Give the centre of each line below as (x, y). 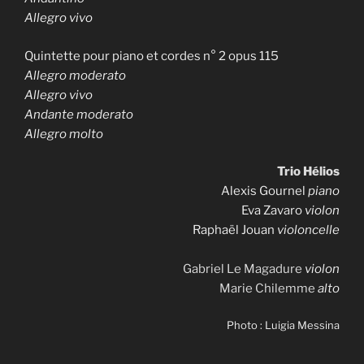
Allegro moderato (75, 75)
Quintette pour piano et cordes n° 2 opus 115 (152, 56)
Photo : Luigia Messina (283, 325)
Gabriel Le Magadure (243, 269)
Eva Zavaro (273, 211)
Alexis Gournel (264, 191)
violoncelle (308, 230)
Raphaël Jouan (235, 230)
